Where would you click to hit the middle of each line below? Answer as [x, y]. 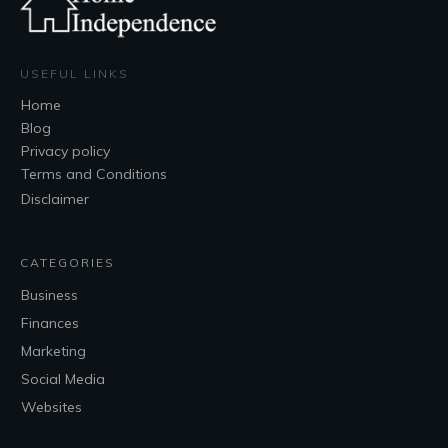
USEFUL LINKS [74, 74]
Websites [51, 407]
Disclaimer [55, 199]
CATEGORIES [67, 263]
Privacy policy [65, 151]
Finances [50, 323]
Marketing [53, 351]
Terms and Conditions [94, 174]
